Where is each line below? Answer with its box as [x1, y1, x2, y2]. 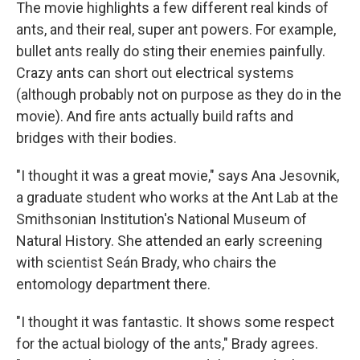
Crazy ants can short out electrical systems [16, 64, 294, 82]
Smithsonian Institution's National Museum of [16, 211, 307, 228]
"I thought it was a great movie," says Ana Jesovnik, [16, 167, 339, 185]
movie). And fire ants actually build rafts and [16, 108, 293, 125]
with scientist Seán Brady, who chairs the [16, 254, 276, 272]
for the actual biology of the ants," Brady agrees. [16, 335, 318, 353]
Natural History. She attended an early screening [16, 232, 322, 250]
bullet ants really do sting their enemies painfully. [16, 43, 325, 60]
